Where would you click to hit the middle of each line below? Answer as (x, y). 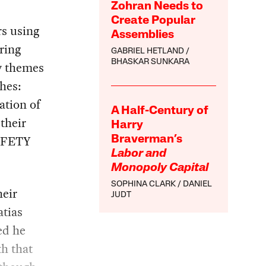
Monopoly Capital (160, 168)
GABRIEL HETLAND (148, 52)
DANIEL (198, 185)
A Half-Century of (160, 111)
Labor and (139, 154)
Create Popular (153, 21)
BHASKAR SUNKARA (151, 62)
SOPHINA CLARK (144, 185)
